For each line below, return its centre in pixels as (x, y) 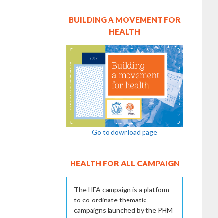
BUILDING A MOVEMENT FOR (125, 19)
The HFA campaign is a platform (122, 189)
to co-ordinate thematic (110, 200)
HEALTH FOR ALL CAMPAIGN (125, 163)
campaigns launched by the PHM (123, 210)
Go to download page (125, 132)
